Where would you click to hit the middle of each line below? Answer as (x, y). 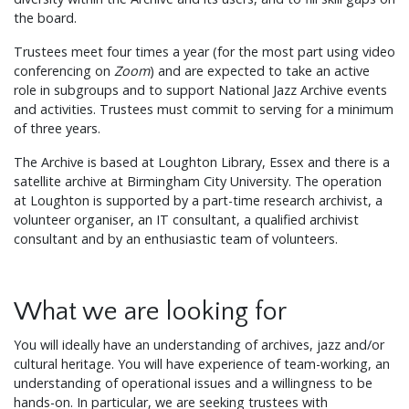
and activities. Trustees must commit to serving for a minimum (204, 109)
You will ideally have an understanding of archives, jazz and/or (199, 345)
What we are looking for (150, 312)
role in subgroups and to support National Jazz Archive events (200, 90)
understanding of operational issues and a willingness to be (193, 383)
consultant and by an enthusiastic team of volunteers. (176, 239)
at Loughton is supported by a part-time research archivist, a (198, 200)
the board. (45, 18)
